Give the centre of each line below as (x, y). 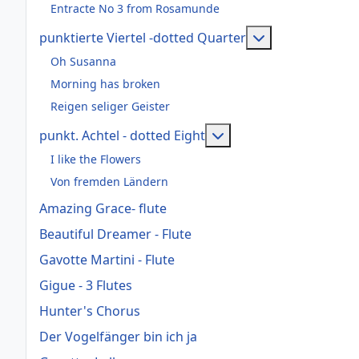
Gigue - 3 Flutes (86, 285)
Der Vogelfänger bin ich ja (118, 337)
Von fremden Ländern (109, 181)
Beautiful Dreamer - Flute (115, 234)
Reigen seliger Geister (110, 106)
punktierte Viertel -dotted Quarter (143, 38)
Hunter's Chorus (90, 311)
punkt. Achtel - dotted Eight (122, 135)
